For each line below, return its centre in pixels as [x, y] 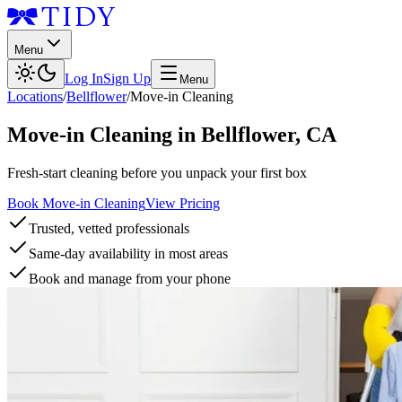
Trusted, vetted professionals [109, 228]
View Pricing [183, 203]
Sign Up [127, 79]
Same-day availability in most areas [128, 253]
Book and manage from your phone [130, 278]
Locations [35, 96]
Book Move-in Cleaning [76, 203]
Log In [84, 79]
